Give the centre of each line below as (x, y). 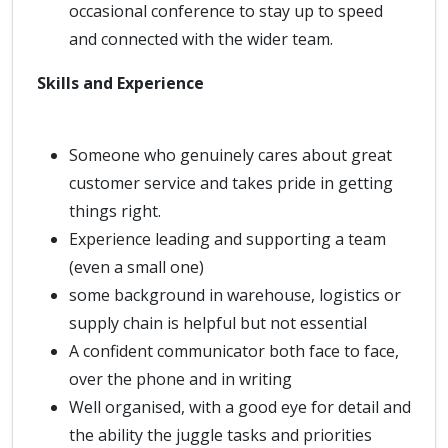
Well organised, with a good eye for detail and (240, 407)
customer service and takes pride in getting (231, 183)
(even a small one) (138, 267)
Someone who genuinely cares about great (230, 155)
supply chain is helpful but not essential (220, 323)
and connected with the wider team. (204, 39)
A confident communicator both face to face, (234, 351)
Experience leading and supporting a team (227, 239)
